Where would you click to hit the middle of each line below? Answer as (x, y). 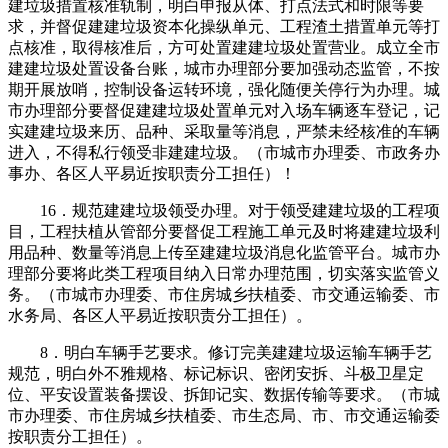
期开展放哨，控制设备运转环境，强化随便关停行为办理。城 (224, 89)
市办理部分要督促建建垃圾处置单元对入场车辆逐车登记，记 (224, 110)
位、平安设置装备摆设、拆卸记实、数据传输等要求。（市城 (224, 394)
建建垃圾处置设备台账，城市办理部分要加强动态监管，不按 (224, 68)
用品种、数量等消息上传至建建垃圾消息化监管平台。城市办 (224, 252)
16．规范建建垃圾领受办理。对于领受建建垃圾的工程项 (224, 210)
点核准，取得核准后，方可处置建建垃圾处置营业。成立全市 (224, 47)
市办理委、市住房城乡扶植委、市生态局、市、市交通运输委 (224, 415)
